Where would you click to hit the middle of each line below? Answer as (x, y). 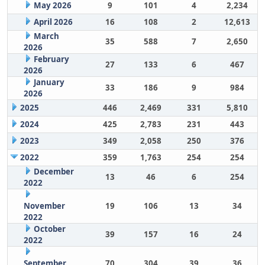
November (44, 206)
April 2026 (53, 22)
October (49, 229)
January (49, 82)
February (51, 59)
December (54, 172)
